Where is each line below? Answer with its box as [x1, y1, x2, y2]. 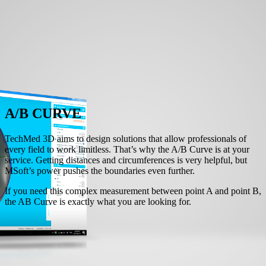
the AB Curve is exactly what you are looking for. [4, 196, 191, 207]
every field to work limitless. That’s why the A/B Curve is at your [4, 144, 249, 154]
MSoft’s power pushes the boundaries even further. [4, 165, 195, 176]
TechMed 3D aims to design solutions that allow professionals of [4, 133, 246, 144]
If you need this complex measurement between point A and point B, [4, 185, 261, 196]
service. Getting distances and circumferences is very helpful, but [4, 154, 247, 165]
